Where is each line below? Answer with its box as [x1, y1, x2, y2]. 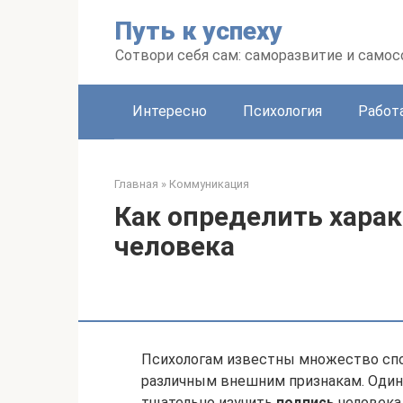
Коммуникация [169, 177, 249, 191]
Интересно [132, 103, 207, 120]
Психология [243, 103, 322, 120]
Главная [114, 177, 158, 191]
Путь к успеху [115, 16, 282, 46]
